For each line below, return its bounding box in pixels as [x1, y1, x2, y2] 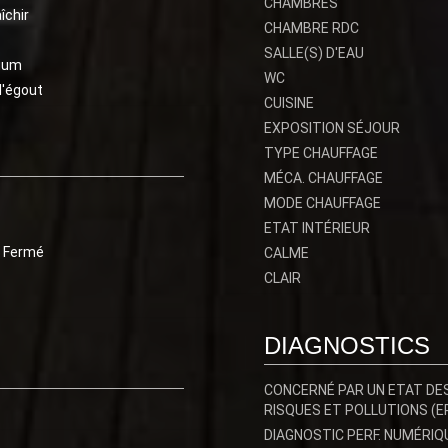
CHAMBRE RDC [264, 20, 359, 36]
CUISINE [264, 95, 314, 111]
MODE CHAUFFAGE [264, 195, 381, 211]
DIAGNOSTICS [264, 332, 430, 359]
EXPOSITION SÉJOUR [264, 120, 400, 136]
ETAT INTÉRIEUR [264, 220, 370, 236]
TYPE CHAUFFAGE [264, 145, 378, 161]
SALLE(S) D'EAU [264, 45, 364, 61]
